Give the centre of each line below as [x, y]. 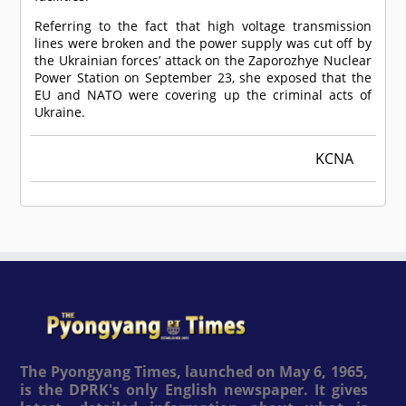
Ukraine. [60, 112]
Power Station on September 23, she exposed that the [203, 78]
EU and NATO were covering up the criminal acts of [203, 95]
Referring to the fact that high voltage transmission [203, 26]
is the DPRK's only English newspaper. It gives [194, 389]
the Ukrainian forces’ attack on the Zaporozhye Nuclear [203, 61]
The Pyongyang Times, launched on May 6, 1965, [194, 371]
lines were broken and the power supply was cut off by [203, 43]
